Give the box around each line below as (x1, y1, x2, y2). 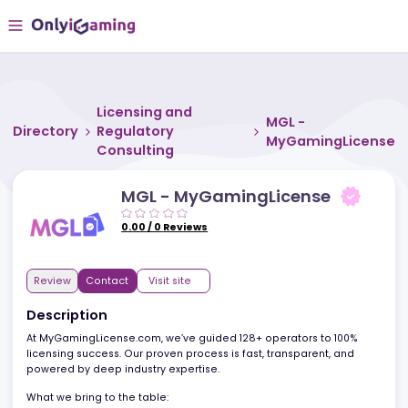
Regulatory (107, 136, 194, 157)
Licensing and (107, 114, 214, 136)
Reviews (181, 244, 231, 260)
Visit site (165, 304, 213, 320)
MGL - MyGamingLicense (134, 205, 368, 230)
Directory (14, 136, 87, 157)
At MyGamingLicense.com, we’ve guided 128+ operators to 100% (28, 368, 398, 383)
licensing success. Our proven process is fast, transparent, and (28, 385, 393, 401)
